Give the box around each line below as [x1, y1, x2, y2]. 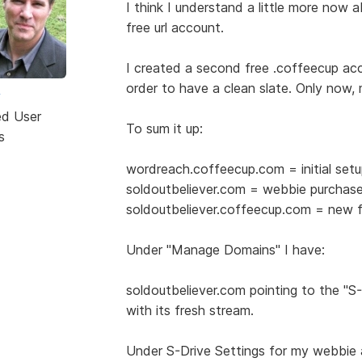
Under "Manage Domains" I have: [125, 241, 325, 258]
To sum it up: [125, 120, 203, 137]
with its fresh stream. [125, 301, 254, 318]
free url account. [125, 19, 224, 36]
